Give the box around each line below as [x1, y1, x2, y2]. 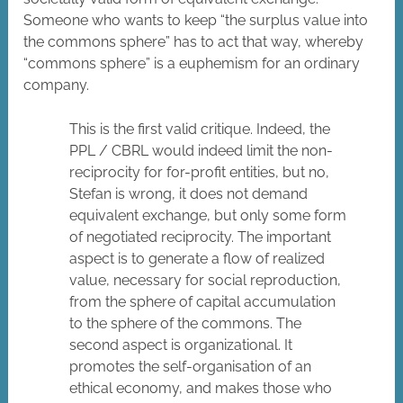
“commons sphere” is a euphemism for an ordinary [23, 55, 361, 73]
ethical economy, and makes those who [69, 380, 333, 398]
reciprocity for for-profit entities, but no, [69, 164, 330, 182]
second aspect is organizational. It [69, 336, 293, 354]
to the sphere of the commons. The [69, 315, 302, 333]
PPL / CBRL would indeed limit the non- [69, 142, 334, 160]
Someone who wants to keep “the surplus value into [23, 12, 369, 30]
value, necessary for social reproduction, [69, 272, 342, 290]
